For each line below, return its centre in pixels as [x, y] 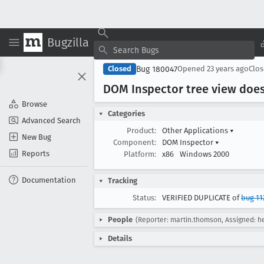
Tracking [123, 181]
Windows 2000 [204, 154]
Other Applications [196, 131]
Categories [126, 113]
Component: [135, 142]
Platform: [140, 154]
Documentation [49, 180]
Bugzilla [68, 42]
